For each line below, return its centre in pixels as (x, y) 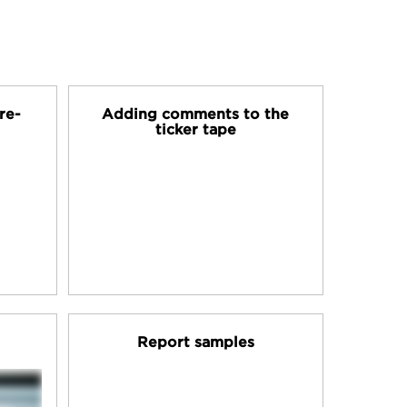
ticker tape (195, 130)
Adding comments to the (196, 114)
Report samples (195, 342)
